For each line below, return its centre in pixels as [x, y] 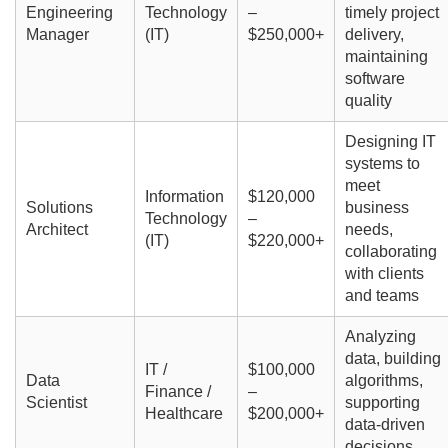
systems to [382, 164]
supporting [382, 403]
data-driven [384, 425]
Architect [56, 230]
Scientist [56, 403]
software [374, 79]
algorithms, [383, 381]
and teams [381, 296]
